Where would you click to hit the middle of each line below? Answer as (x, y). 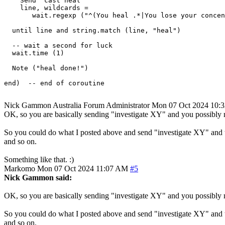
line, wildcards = (48, 8)
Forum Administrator (117, 105)
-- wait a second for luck (58, 45)
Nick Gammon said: (38, 177)
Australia (67, 105)
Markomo (20, 168)
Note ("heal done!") (46, 68)
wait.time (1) (36, 53)
